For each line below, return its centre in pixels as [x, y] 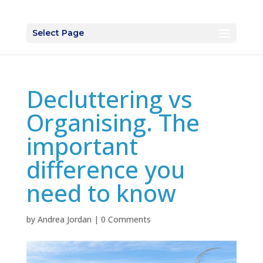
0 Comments [126, 219]
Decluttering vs [109, 99]
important [82, 146]
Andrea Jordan [64, 219]
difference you [105, 169]
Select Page [58, 33]
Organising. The [113, 122]
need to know [101, 193]
